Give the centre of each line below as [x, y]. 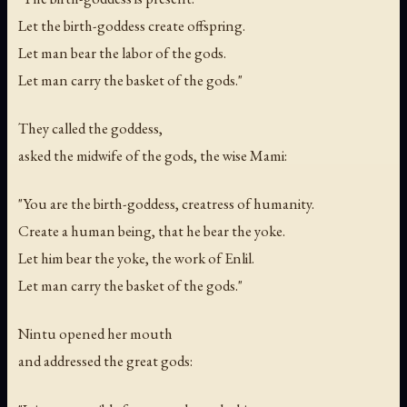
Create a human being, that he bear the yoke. [152, 231]
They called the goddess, [90, 129]
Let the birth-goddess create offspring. [132, 26]
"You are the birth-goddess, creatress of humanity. [166, 204]
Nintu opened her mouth [95, 334]
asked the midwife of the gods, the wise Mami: [153, 156]
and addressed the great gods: [105, 361]
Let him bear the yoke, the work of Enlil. [136, 258]
